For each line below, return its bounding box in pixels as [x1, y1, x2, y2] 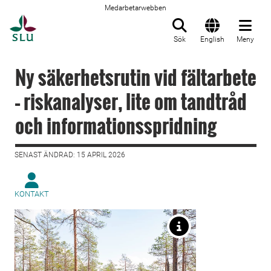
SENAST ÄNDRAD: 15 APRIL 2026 [15, 151, 125, 159]
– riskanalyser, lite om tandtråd [15, 87, 247, 116]
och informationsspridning [15, 111, 217, 140]
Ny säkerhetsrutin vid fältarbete [15, 63, 256, 91]
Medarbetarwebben [105, 4, 166, 12]
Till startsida [36, 15, 97, 27]
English [200, 35, 224, 44]
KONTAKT [15, 189, 49, 198]
